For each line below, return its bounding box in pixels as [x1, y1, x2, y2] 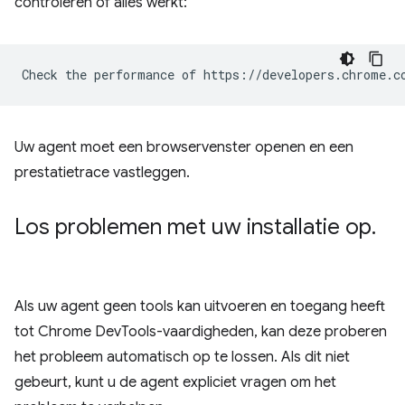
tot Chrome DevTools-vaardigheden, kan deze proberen [14, 323, 387, 341]
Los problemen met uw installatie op [14, 213, 372, 240]
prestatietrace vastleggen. [14, 164, 190, 182]
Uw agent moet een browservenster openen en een [14, 138, 353, 156]
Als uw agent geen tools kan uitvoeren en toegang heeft [14, 297, 385, 316]
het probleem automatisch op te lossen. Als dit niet [14, 348, 350, 366]
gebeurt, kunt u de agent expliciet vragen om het [14, 373, 336, 391]
